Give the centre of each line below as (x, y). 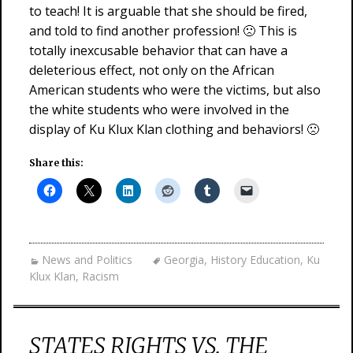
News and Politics (87, 260)
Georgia (184, 260)
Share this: (56, 163)
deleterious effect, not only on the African (152, 70)
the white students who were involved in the (159, 110)
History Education (255, 260)
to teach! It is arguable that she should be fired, (168, 11)
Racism (100, 276)
